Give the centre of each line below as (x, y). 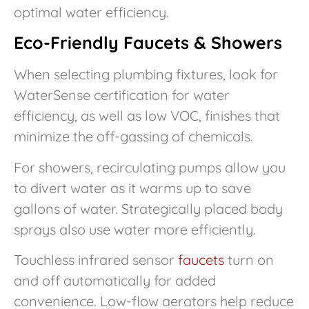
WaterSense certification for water (122, 95)
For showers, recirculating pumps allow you (150, 167)
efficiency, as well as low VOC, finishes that (147, 116)
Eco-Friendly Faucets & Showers (148, 43)
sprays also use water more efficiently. (135, 229)
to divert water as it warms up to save (132, 188)
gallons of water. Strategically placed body (148, 208)
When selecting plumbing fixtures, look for (146, 74)
